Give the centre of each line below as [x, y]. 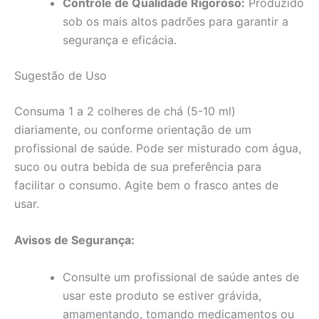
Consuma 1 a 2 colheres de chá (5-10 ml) [125, 111]
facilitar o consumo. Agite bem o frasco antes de [146, 185]
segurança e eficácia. [120, 40]
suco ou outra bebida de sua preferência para [138, 166]
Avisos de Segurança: [74, 240]
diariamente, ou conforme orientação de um [133, 129]
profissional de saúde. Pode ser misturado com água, [158, 148]
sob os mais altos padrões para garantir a [176, 21]
